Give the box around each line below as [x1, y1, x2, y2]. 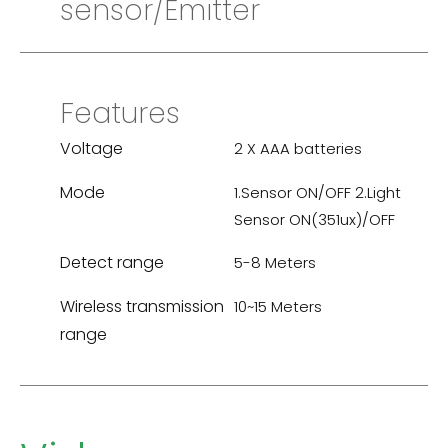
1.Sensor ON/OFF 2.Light [234, 182, 401, 204]
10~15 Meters [234, 296, 322, 318]
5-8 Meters [234, 252, 316, 274]
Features [60, 94, 180, 134]
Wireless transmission [60, 295, 224, 319]
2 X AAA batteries [234, 138, 362, 160]
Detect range [60, 251, 164, 275]
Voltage [60, 137, 123, 161]
